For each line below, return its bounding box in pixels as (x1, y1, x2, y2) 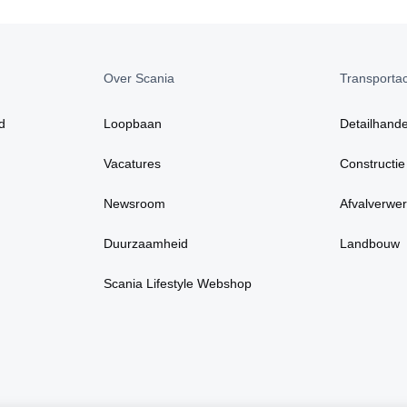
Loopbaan (104, 115, 163, 131)
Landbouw (339, 235, 400, 251)
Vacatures (104, 155, 162, 171)
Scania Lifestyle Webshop (104, 275, 253, 291)
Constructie (339, 155, 405, 171)
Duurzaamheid (104, 235, 189, 251)
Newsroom (104, 195, 166, 211)
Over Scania (104, 70, 175, 85)
